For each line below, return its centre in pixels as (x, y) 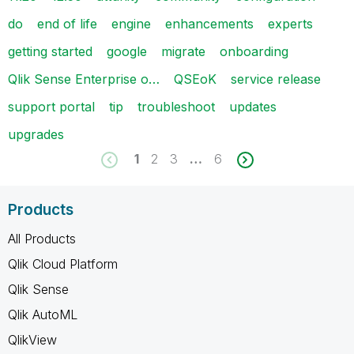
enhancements (209, 23)
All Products (42, 238)
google (127, 51)
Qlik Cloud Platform (63, 264)
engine (131, 23)
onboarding (254, 51)
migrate (183, 51)
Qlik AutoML (43, 314)
